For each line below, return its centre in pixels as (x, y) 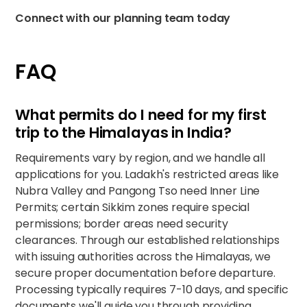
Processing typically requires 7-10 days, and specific (152, 290)
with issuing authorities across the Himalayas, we (143, 257)
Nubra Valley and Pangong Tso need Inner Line (138, 191)
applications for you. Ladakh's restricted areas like (147, 174)
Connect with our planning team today (123, 18)
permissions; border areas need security (122, 224)
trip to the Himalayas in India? (124, 133)
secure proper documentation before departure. (146, 273)
